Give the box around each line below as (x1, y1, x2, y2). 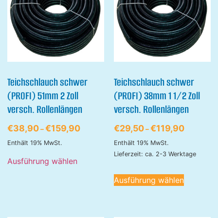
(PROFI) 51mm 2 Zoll (7, 88, 78, 103)
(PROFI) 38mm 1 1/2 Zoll (114, 88, 200, 103)
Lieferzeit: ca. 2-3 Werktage (114, 150, 196, 158)
